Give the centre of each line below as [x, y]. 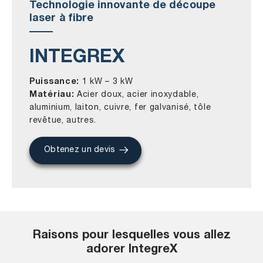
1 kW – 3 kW [106, 82]
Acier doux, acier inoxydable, [136, 95]
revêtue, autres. [63, 121]
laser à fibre [62, 19]
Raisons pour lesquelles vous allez [131, 236]
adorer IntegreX [131, 250]
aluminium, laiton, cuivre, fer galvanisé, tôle [120, 108]
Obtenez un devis [80, 150]
